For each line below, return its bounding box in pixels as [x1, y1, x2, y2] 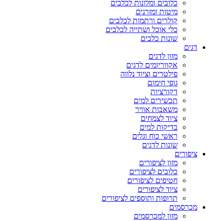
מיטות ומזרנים [136, 7, 178, 16]
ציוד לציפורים [138, 185, 178, 194]
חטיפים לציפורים [127, 176, 178, 185]
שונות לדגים [142, 141, 178, 149]
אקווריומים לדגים [126, 61, 178, 70]
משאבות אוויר [135, 105, 178, 114]
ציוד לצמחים [141, 114, 178, 123]
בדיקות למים [140, 123, 178, 132]
